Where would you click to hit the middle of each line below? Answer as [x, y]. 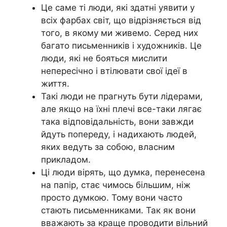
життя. [55, 84]
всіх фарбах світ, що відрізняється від [121, 21]
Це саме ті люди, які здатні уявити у [118, 8]
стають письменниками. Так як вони [118, 211]
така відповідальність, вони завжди [117, 122]
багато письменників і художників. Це [121, 46]
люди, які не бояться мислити [104, 59]
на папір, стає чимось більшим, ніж [116, 185]
